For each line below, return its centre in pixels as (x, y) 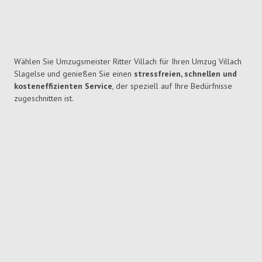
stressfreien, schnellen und (185, 74)
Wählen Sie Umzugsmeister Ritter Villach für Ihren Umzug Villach (128, 62)
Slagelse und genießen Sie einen (74, 74)
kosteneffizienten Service (63, 86)
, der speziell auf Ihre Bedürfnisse (172, 86)
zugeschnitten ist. (44, 99)
